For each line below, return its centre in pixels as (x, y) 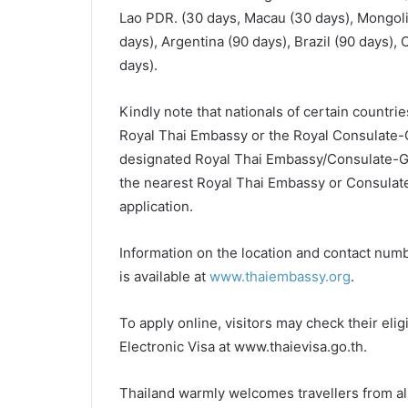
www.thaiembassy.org (280, 276)
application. (156, 206)
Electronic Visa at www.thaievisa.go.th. (243, 347)
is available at (164, 276)
